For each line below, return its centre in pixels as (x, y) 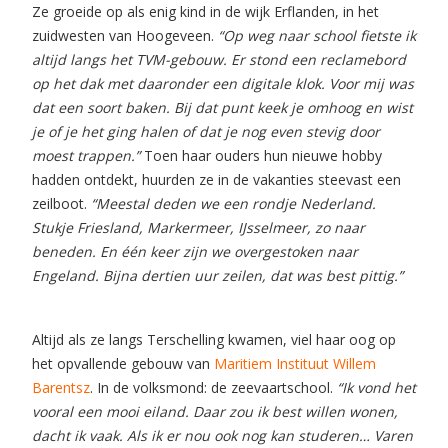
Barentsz (61, 387)
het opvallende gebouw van (123, 363)
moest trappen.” (86, 155)
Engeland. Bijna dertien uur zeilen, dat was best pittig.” (217, 275)
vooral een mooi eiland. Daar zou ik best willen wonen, (215, 411)
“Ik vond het (376, 387)
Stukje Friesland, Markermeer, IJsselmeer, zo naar (198, 227)
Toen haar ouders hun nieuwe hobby (261, 155)
